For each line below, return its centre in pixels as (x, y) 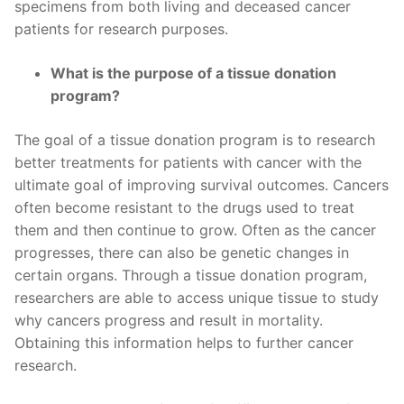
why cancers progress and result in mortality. (169, 321)
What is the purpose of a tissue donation (193, 73)
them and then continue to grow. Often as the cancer (195, 230)
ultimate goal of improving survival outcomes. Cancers (202, 185)
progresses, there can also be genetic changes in (182, 253)
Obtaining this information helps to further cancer (184, 343)
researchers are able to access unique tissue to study (197, 298)
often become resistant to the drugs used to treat (184, 208)
